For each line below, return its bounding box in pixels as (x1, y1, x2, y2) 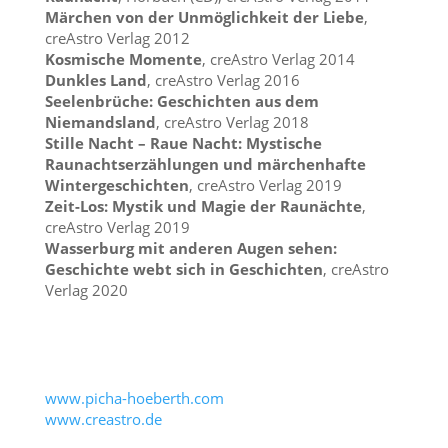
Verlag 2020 (44, 279, 128, 300)
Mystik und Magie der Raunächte (111, 195, 362, 216)
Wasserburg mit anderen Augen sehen (44, 237, 333, 258)
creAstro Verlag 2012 (44, 27, 190, 48)
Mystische (245, 132, 322, 153)
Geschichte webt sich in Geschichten (44, 258, 323, 279)
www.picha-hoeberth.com (44, 387, 224, 408)
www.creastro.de (44, 408, 162, 429)
